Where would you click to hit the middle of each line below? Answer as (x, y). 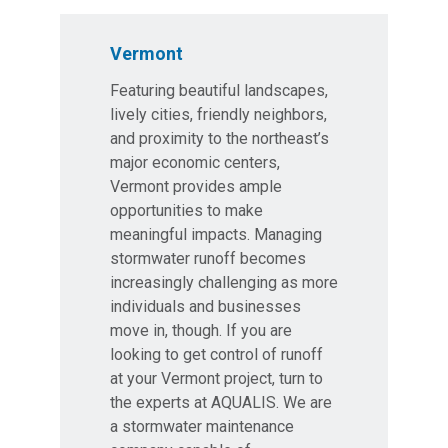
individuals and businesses (205, 306)
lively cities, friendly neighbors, (218, 114)
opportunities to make (186, 210)
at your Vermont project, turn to (216, 378)
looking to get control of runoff (216, 354)
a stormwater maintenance (202, 426)
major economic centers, (195, 162)
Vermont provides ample (196, 186)
